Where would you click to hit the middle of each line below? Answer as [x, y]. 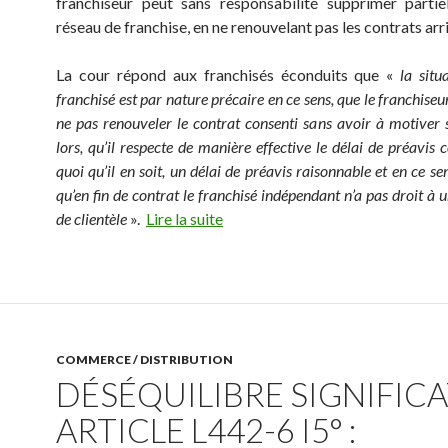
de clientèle [91, 218]
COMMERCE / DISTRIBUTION [144, 359]
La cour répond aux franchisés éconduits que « [228, 74]
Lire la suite [184, 218]
